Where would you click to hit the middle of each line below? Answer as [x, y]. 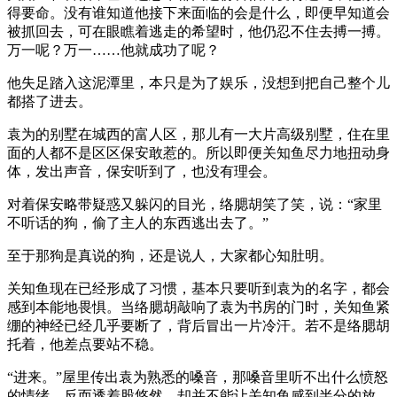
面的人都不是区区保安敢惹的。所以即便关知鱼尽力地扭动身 [198, 152]
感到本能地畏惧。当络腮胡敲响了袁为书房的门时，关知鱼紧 [198, 307]
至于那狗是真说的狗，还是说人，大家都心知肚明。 [170, 255]
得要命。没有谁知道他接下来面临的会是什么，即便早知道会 [198, 12]
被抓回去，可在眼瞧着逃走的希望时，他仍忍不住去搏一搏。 [198, 31]
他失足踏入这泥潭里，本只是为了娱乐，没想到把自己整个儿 [198, 82]
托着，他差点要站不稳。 [85, 344]
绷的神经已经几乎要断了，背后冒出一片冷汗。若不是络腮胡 [198, 325]
